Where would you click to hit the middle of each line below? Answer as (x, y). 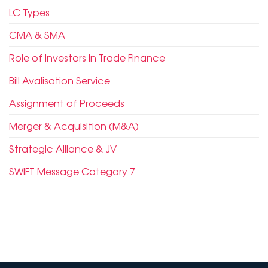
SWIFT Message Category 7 (72, 171)
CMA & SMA (37, 35)
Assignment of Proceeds (67, 103)
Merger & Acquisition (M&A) (74, 126)
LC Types (29, 12)
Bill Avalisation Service (60, 80)
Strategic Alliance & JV (63, 149)
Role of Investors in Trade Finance (87, 58)
